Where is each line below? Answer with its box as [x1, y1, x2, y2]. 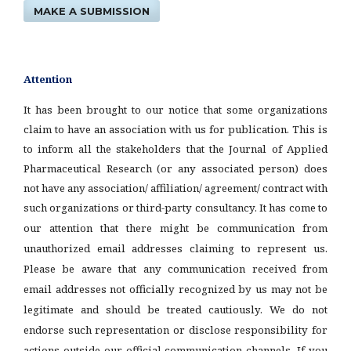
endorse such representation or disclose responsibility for [24, 323, 327, 338]
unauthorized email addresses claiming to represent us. [24, 241, 327, 256]
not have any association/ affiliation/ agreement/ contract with [24, 181, 327, 196]
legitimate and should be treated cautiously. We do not [24, 302, 327, 317]
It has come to [259, 201, 327, 215]
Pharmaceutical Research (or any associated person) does [24, 161, 327, 176]
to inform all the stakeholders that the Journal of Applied [24, 142, 327, 157]
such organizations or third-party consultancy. [24, 201, 259, 215]
